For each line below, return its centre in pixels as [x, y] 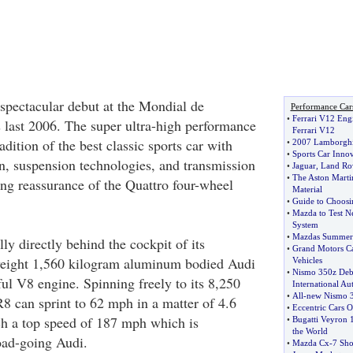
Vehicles [307, 260]
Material [307, 189]
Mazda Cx [310, 343]
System [305, 225]
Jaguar [304, 165]
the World [310, 331]
